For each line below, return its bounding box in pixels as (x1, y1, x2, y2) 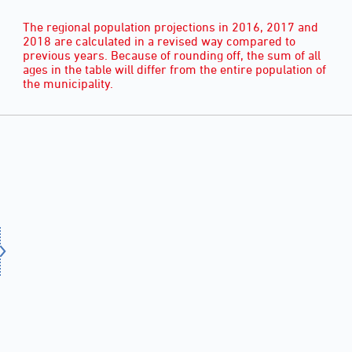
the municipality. (23, 76, 113, 91)
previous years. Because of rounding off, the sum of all (23, 48, 321, 63)
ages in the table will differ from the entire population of (23, 62, 326, 77)
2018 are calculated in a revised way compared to (23, 34, 295, 49)
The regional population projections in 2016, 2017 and (23, 20, 318, 35)
